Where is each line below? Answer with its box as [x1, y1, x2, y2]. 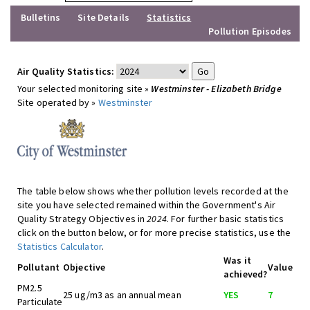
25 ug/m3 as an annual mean [63, 289, 181, 301]
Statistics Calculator [17, 240, 102, 253]
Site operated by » [17, 96, 98, 109]
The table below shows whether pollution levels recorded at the [17, 185, 289, 197]
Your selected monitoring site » [17, 82, 152, 95]
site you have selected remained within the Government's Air [17, 199, 276, 211]
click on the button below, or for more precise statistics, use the [17, 226, 291, 239]
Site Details [77, 11, 129, 24]
